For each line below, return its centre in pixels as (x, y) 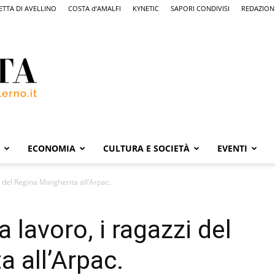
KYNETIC (146, 8)
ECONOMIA (52, 148)
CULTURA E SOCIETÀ (146, 148)
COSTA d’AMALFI (95, 8)
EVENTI (232, 148)
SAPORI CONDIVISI (200, 8)
